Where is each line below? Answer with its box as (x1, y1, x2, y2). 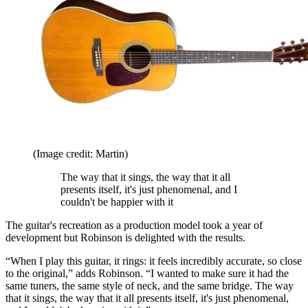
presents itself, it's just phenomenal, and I (60, 183, 237, 195)
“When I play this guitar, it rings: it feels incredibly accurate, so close (5, 254, 302, 267)
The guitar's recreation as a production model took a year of (5, 219, 263, 231)
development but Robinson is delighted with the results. (5, 231, 248, 243)
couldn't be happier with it (60, 195, 173, 208)
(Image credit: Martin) (33, 147, 128, 159)
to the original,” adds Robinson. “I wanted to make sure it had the (5, 267, 289, 279)
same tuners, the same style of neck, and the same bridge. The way (5, 279, 294, 291)
